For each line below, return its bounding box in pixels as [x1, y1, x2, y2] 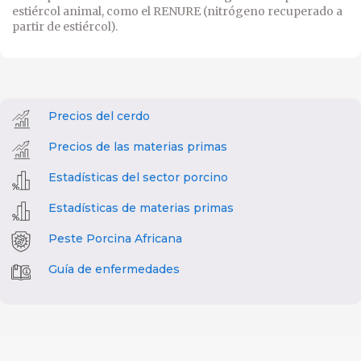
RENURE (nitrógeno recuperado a [153, 4, 342, 19]
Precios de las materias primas [48, 139, 227, 155]
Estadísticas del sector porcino [48, 170, 228, 185]
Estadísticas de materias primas [48, 201, 234, 216]
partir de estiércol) [12, 19, 115, 35]
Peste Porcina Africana [48, 231, 182, 247]
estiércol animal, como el [12, 4, 153, 19]
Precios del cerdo [48, 109, 150, 124]
